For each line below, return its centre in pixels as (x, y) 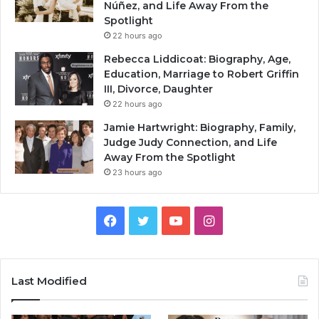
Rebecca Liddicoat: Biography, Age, (197, 59)
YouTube (208, 219)
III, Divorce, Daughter (158, 89)
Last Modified (49, 281)
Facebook (146, 219)
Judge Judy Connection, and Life (190, 142)
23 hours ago (137, 172)
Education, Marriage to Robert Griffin (202, 74)
